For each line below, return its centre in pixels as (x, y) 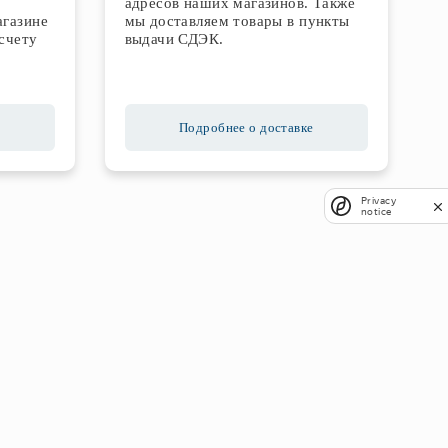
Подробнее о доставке (246, 127)
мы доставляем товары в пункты (237, 21)
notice (376, 211)
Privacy (378, 200)
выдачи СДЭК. (174, 39)
